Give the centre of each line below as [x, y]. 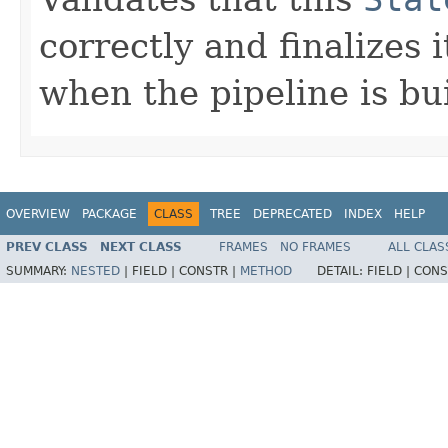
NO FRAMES [315, 247]
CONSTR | [209, 271]
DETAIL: [342, 271]
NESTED [95, 271]
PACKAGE [109, 213]
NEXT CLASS [141, 247]
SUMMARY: [38, 271]
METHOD [266, 271]
